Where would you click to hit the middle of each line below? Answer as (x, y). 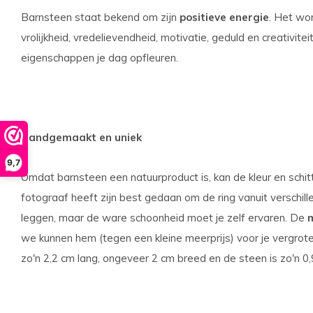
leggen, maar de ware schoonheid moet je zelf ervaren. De (164, 218)
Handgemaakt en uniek (81, 137)
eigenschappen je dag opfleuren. (100, 58)
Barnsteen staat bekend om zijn (99, 17)
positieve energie (223, 17)
